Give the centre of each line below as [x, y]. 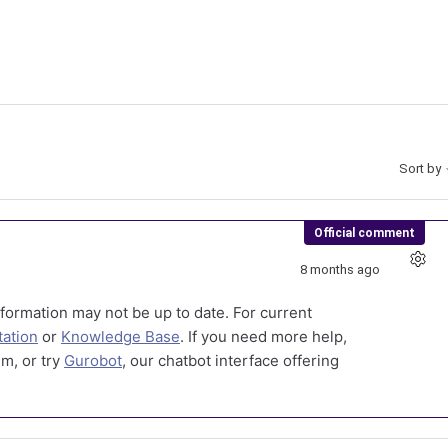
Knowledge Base [120, 336]
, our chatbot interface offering [230, 360]
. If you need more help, [263, 336]
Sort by [421, 169]
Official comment [364, 233]
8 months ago [340, 269]
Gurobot [93, 360]
